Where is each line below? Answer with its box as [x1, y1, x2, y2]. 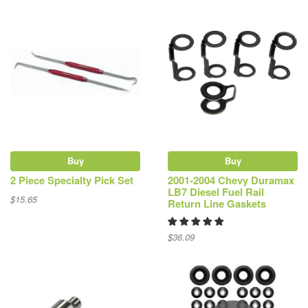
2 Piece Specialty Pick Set [10, 173, 133, 188]
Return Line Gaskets [168, 196, 266, 212]
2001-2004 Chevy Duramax [168, 173, 294, 188]
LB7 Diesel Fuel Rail [168, 184, 264, 200]
